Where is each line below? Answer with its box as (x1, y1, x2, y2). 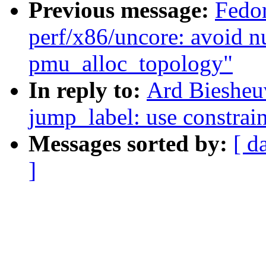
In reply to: (28, 77, 147, 103)
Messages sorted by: (28, 131, 233, 157)
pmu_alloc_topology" (28, 50, 233, 77)
